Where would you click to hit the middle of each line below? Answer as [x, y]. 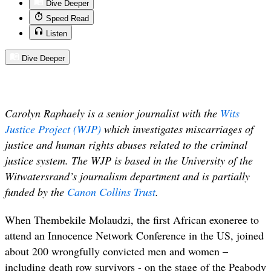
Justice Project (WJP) [53, 129]
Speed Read [67, 19]
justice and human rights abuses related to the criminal [126, 144]
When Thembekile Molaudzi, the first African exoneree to [132, 219]
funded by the [36, 191]
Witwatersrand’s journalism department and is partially [127, 176]
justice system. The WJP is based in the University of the [129, 160]
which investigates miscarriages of [177, 129]
